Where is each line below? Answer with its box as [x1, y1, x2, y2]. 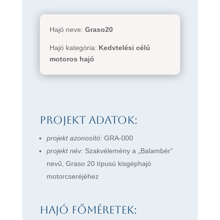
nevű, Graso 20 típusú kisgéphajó [46, 160, 151, 168]
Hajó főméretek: [39, 204, 137, 217]
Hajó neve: [49, 26, 85, 34]
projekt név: [46, 147, 83, 155]
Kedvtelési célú [98, 44, 150, 52]
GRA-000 [102, 134, 133, 142]
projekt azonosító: [46, 134, 102, 142]
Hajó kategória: [49, 44, 99, 52]
